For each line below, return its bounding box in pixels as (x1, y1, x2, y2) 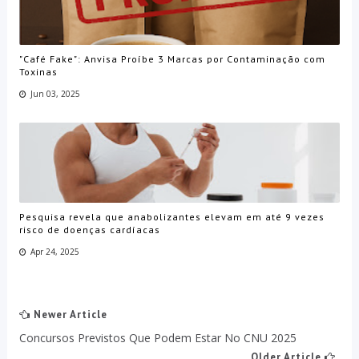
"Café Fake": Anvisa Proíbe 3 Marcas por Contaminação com (18, 52, 325, 65)
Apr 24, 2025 (30, 245, 79, 257)
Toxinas (18, 65, 58, 78)
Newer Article (30, 308, 107, 322)
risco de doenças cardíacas (18, 223, 160, 236)
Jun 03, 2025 (30, 87, 80, 99)
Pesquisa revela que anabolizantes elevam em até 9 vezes (18, 210, 325, 223)
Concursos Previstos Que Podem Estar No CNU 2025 (18, 330, 296, 346)
